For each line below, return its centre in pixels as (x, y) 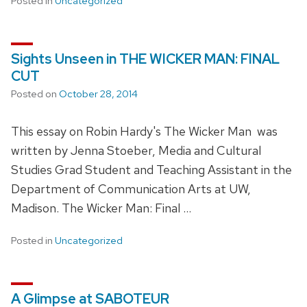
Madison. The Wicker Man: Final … (101, 208)
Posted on (35, 94)
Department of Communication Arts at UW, (131, 188)
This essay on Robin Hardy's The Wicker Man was (144, 131)
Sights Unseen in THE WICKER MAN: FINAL (145, 59)
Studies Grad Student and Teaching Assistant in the (151, 169)
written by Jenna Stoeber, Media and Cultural (136, 150)
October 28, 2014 (98, 94)
